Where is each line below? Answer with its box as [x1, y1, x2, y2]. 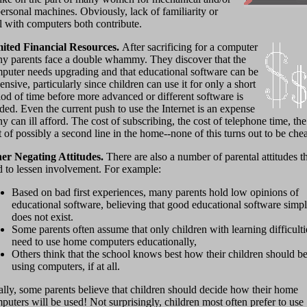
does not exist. [12, 211, 73, 223]
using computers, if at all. [12, 260, 120, 273]
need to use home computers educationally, [12, 236, 197, 248]
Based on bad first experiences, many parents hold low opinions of [12, 186, 299, 199]
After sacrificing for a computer [122, 41, 258, 53]
